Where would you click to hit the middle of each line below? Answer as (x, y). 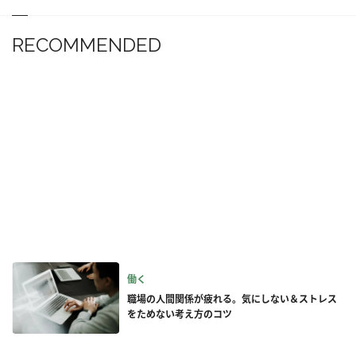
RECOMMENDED (87, 44)
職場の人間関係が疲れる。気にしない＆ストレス (232, 299)
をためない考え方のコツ (180, 314)
